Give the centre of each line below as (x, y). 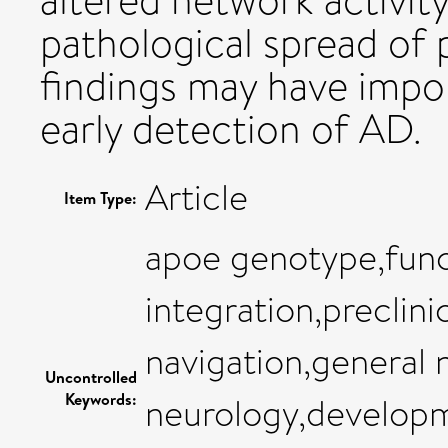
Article (196, 197)
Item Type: (100, 197)
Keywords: (101, 398)
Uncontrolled (91, 376)
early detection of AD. (231, 129)
